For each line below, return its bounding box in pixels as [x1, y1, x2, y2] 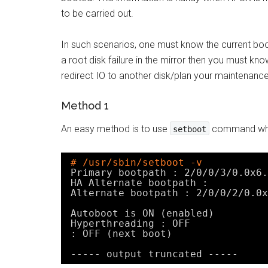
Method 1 [61, 99, 109, 112]
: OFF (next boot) [71, 228, 172, 239]
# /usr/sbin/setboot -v [71, 157, 202, 168]
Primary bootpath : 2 [71, 167, 190, 178]
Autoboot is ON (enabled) [71, 208, 214, 219]
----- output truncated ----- [71, 248, 238, 260]
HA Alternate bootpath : [71, 177, 208, 188]
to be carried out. [61, 8, 133, 19]
